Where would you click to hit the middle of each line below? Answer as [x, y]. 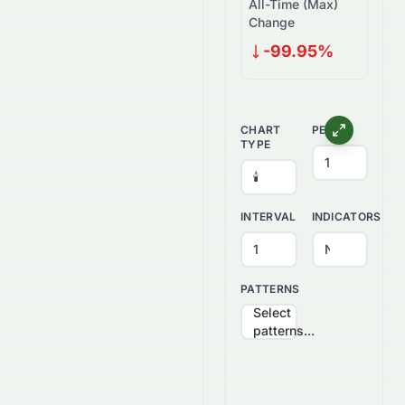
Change [272, 22]
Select [272, 312]
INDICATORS [346, 217]
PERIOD [332, 130]
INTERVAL [268, 217]
